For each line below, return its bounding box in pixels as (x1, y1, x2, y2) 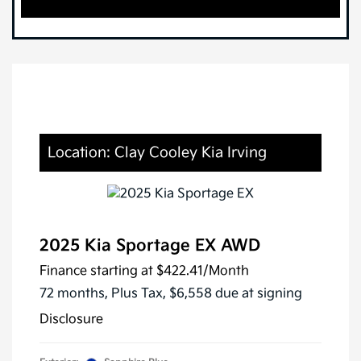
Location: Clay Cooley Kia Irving (48, 143, 267, 161)
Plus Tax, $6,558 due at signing (111, 286, 302, 302)
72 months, (39, 286, 111, 302)
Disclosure (39, 312, 103, 328)
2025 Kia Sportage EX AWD (39, 236, 260, 256)
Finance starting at (39, 263, 153, 280)
